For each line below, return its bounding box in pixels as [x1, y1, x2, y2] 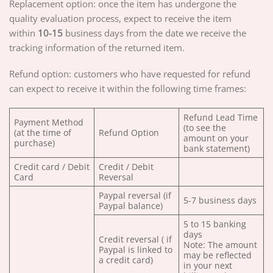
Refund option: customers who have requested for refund [9, 68, 250, 80]
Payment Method [13, 116, 83, 129]
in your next [183, 260, 232, 272]
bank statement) [183, 143, 250, 155]
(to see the [183, 122, 226, 134]
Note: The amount [183, 239, 257, 251]
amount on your [183, 132, 249, 144]
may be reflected [183, 249, 252, 261]
